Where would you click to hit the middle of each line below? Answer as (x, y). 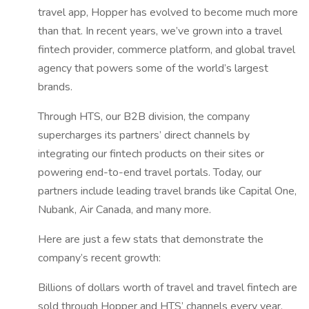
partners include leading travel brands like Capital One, (167, 191)
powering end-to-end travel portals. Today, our (150, 172)
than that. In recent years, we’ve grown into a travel (160, 31)
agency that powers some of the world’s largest (153, 68)
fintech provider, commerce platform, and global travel (167, 50)
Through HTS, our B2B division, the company (144, 117)
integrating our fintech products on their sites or (151, 154)
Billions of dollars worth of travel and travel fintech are (168, 288)
